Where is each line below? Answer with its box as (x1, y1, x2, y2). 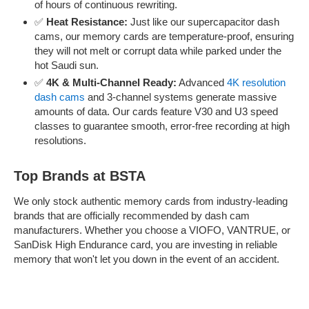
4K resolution (227, 77, 286, 88)
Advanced (177, 77, 227, 88)
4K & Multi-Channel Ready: (46, 77, 177, 88)
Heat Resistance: (46, 16, 128, 28)
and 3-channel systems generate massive (85, 91, 277, 103)
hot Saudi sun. (34, 59, 99, 71)
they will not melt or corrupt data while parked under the (34, 45, 281, 57)
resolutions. (34, 134, 86, 146)
